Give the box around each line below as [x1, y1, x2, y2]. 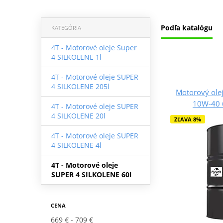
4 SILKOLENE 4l [51, 140, 102, 150]
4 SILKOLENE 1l [51, 52, 102, 62]
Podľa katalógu [161, 22, 213, 32]
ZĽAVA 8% [174, 115, 201, 123]
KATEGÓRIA [51, 23, 81, 31]
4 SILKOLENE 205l [51, 81, 110, 91]
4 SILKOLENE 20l [51, 111, 106, 120]
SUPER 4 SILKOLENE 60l [51, 169, 131, 179]
